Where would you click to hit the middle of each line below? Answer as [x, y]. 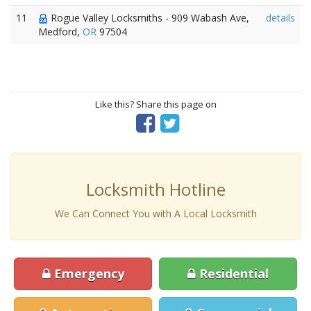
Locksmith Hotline [155, 189]
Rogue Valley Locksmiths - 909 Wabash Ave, [149, 18]
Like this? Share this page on [155, 104]
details [280, 18]
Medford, [60, 32]
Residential [232, 274]
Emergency [87, 274]
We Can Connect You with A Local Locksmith [155, 213]
